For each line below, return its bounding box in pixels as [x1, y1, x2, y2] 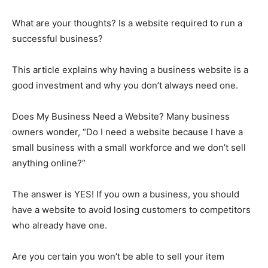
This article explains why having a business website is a [12, 63, 248, 75]
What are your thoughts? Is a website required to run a [12, 17, 242, 29]
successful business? [12, 32, 103, 44]
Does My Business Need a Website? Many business [12, 110, 230, 122]
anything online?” [12, 157, 86, 169]
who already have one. [12, 219, 107, 231]
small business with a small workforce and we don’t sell [12, 141, 246, 153]
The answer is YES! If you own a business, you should [12, 188, 239, 200]
